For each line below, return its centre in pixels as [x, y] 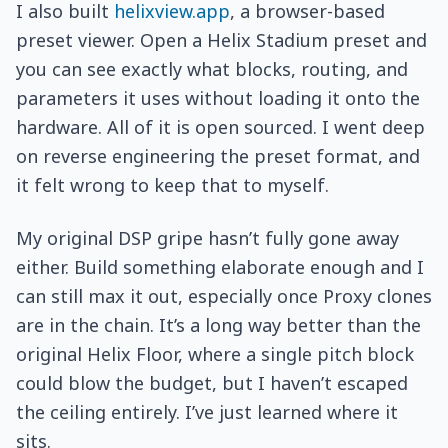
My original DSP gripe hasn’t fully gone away [207, 238]
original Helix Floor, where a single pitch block [215, 354]
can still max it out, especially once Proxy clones [224, 296]
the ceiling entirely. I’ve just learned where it [207, 412]
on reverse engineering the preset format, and [218, 156]
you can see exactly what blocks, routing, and [212, 69]
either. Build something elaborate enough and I [220, 267]
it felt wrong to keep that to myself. [172, 185]
